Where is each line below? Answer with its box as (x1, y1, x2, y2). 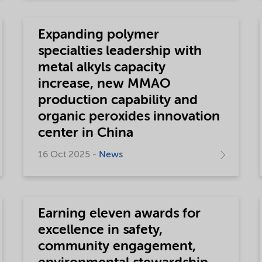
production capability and (38, 94, 198, 107)
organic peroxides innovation (38, 110, 220, 123)
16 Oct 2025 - (38, 150, 99, 160)
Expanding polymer (38, 28, 160, 42)
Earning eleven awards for (38, 206, 201, 220)
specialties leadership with (38, 44, 202, 58)
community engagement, (38, 239, 196, 253)
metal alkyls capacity (38, 61, 166, 74)
